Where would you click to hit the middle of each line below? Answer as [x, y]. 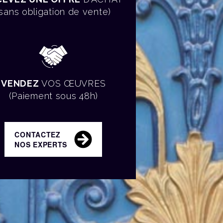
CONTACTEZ [38, 134]
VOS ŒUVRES [72, 83]
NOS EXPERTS [41, 144]
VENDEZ [20, 83]
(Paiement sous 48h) [53, 96]
